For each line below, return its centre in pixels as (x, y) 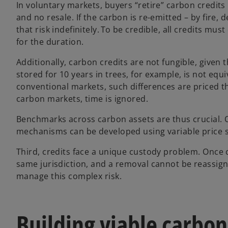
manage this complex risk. (70, 176)
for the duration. (51, 41)
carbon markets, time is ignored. (83, 98)
